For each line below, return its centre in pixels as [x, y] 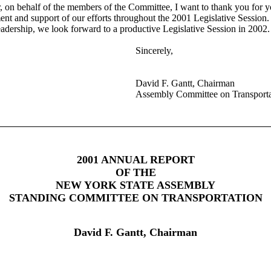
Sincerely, [154, 51]
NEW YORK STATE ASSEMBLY [135, 185]
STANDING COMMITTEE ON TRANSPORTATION [135, 198]
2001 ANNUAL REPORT [135, 160]
